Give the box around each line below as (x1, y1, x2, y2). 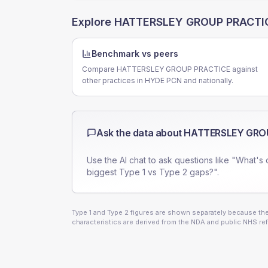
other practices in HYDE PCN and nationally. (82, 76, 233, 85)
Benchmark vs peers (92, 48, 178, 59)
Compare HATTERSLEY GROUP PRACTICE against (82, 65, 258, 74)
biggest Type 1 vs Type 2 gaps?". (87, 167, 219, 177)
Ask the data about (96, 127, 184, 139)
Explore (72, 16, 114, 28)
